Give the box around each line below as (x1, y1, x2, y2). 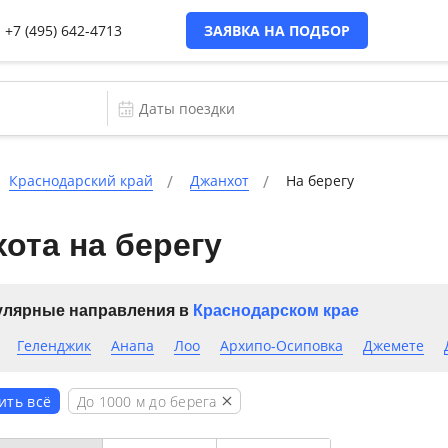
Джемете (362, 336, 424, 355)
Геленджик (16, 336, 91, 355)
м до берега (131, 391, 217, 411)
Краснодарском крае (192, 302, 359, 319)
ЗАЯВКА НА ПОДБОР (204, 21, 350, 40)
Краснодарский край (9, 171, 153, 190)
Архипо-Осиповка (219, 336, 343, 355)
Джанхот (190, 171, 249, 190)
